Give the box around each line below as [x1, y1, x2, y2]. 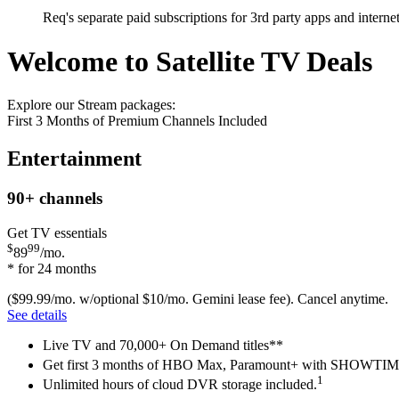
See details [7, 306, 67, 322]
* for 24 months [7, 260, 96, 276]
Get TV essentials [7, 224, 107, 240]
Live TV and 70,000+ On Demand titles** [43, 337, 283, 353]
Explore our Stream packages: [7, 97, 175, 113]
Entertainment [7, 146, 142, 170]
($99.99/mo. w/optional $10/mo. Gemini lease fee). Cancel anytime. [7, 290, 388, 306]
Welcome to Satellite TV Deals [7, 45, 372, 77]
